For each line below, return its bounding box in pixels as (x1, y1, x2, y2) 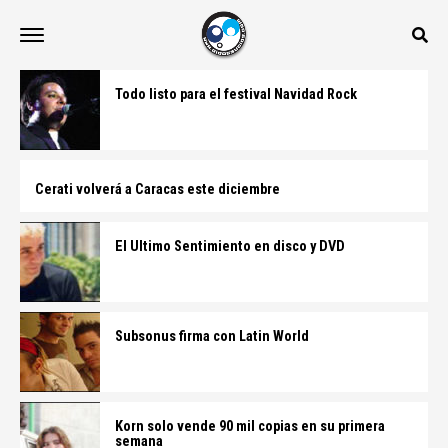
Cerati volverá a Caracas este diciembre (35, 181, 280, 198)
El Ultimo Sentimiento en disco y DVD (115, 238, 345, 255)
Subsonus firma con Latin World (115, 328, 309, 345)
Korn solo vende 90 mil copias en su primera (115, 418, 385, 435)
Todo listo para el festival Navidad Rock (115, 86, 357, 103)
